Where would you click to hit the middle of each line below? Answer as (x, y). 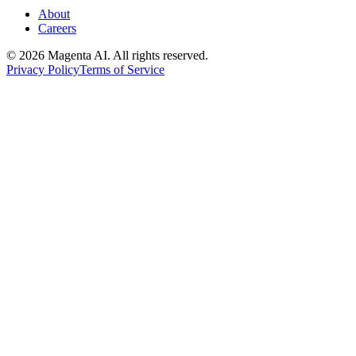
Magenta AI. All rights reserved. (126, 55)
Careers (57, 28)
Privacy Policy (43, 69)
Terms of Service (122, 69)
